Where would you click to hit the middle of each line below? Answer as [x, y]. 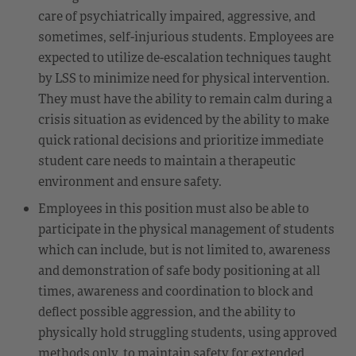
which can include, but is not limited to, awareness [184, 249]
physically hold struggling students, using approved [188, 332]
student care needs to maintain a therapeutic [167, 160]
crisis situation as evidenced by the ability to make [184, 119]
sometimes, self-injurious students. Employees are [186, 36]
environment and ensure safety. [130, 181]
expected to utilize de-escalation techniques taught [185, 57]
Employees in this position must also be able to [174, 208]
